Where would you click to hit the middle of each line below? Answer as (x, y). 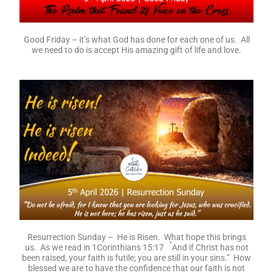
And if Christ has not (210, 247)
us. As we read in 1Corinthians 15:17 (95, 247)
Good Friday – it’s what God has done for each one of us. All (136, 39)
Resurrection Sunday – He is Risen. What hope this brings (136, 237)
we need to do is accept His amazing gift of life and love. (136, 50)
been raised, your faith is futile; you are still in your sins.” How (136, 257)
